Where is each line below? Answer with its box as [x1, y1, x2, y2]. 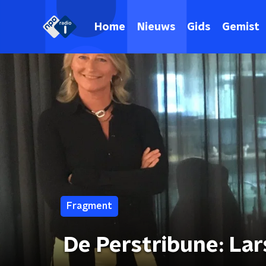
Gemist [222, 21, 259, 33]
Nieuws [137, 21, 175, 33]
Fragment [66, 201, 112, 211]
